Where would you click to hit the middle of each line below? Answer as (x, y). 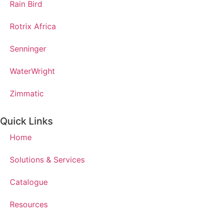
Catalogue (29, 182)
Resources (29, 204)
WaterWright (32, 71)
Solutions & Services (47, 159)
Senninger (28, 48)
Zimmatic (27, 93)
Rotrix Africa (33, 26)
